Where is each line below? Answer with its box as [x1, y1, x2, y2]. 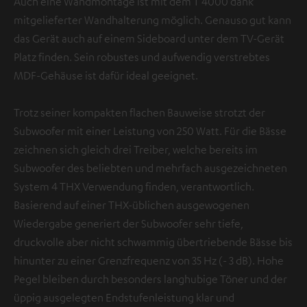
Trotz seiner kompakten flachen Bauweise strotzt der [14, 105, 265, 119]
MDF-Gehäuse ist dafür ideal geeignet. [14, 68, 198, 82]
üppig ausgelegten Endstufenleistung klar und [14, 290, 234, 304]
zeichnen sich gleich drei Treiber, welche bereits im [14, 142, 258, 156]
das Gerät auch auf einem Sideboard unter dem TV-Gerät [14, 31, 284, 45]
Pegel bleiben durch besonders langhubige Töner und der [14, 271, 287, 286]
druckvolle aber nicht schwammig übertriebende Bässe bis [14, 234, 293, 249]
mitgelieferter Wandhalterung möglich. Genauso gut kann [14, 12, 291, 27]
